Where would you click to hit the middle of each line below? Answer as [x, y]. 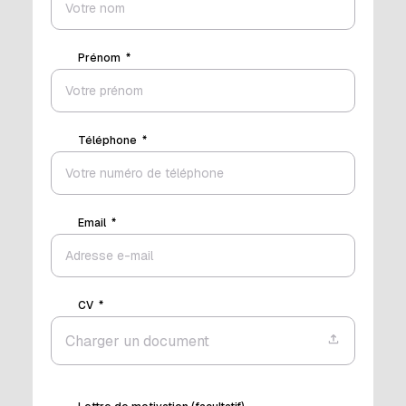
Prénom [99, 58]
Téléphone [107, 140]
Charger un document [137, 341]
